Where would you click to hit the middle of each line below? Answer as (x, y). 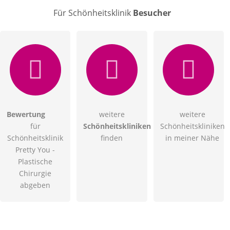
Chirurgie (35, 173)
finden (112, 138)
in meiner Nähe (193, 138)
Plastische (35, 161)
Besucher (152, 13)
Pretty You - (35, 149)
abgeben (35, 185)
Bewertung (26, 114)
